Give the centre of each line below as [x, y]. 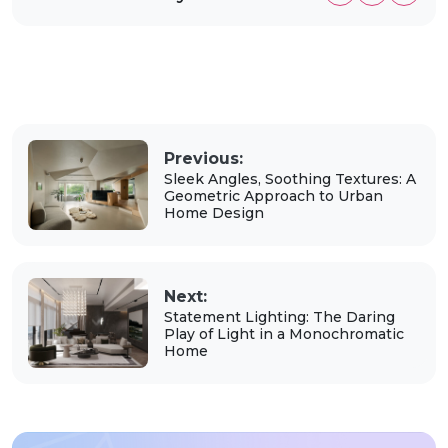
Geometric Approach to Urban [273, 196]
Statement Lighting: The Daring [279, 317]
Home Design [213, 213]
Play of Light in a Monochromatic [283, 334]
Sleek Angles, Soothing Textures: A [289, 179]
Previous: [203, 159]
